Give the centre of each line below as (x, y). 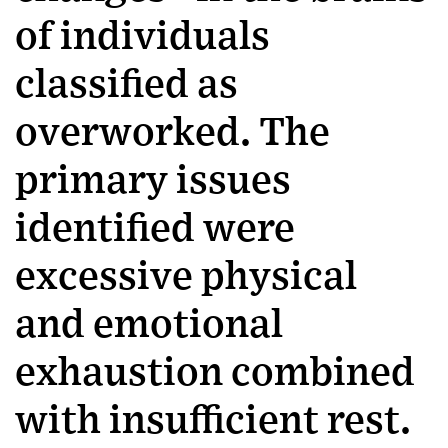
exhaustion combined (215, 372)
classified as (126, 84)
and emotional (149, 324)
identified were (155, 228)
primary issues (153, 180)
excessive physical (186, 276)
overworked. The (172, 132)
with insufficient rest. (213, 420)
